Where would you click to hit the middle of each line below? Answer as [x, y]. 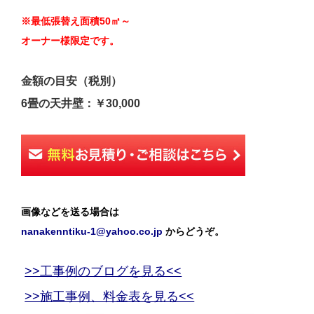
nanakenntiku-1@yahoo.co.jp [94, 231]
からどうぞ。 [195, 231]
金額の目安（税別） [72, 81]
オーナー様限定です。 [70, 41]
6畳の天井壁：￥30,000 [81, 104]
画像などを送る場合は [70, 211]
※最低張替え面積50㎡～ [76, 21]
